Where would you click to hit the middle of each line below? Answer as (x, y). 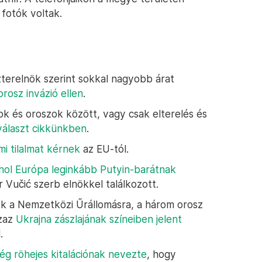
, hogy (161, 254)
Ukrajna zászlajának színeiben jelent (99, 219)
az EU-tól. (104, 149)
